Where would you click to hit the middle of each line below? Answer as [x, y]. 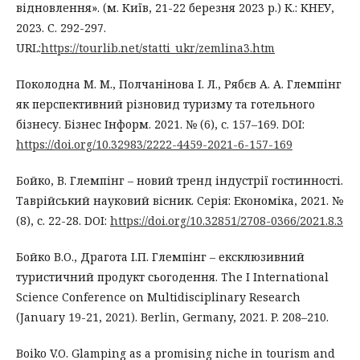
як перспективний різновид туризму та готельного [166, 104]
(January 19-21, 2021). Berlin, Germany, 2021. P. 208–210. [172, 317]
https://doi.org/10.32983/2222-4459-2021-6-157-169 [154, 144]
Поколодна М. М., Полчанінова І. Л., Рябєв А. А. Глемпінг [179, 84]
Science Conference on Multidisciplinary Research [158, 297]
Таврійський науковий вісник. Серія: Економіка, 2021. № [180, 200]
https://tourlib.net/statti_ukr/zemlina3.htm [158, 47]
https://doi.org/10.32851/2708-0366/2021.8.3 [227, 220]
